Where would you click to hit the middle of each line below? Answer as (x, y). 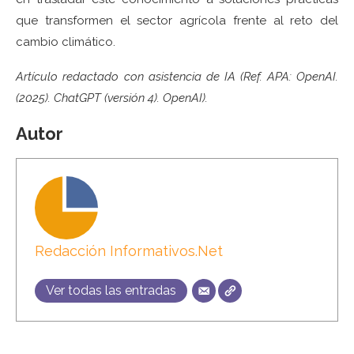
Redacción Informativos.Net (128, 251)
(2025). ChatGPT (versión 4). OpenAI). (112, 98)
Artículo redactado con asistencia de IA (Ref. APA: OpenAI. (177, 76)
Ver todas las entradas (111, 291)
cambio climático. (66, 41)
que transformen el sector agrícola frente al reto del (177, 20)
